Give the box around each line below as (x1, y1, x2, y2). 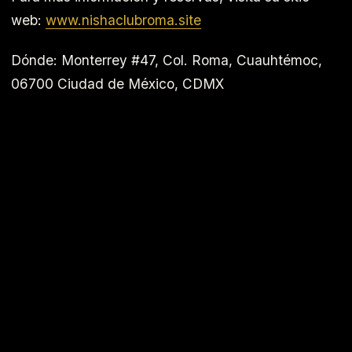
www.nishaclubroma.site (46, 11, 201, 28)
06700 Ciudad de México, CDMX (11, 75, 224, 92)
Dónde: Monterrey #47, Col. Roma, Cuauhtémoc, (11, 51, 322, 68)
